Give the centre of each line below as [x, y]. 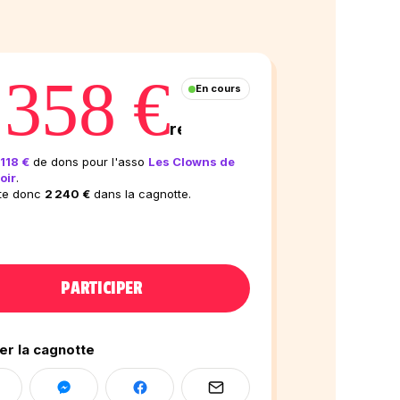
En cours [218, 88]
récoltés [203, 129]
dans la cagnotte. [141, 194]
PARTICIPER [102, 288]
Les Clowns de [192, 162]
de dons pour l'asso [89, 162]
